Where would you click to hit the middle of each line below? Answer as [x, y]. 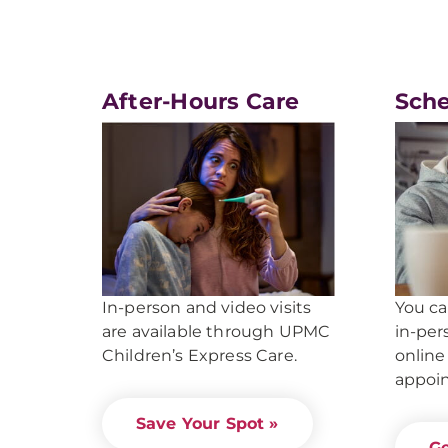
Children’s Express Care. [199, 356]
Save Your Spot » [207, 424]
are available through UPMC [216, 332]
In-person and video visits [207, 308]
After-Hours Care [201, 101]
